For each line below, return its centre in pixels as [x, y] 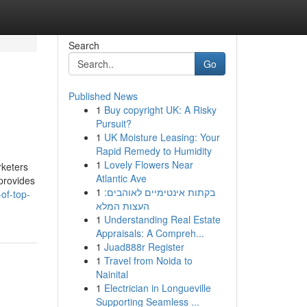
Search [84, 45]
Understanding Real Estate [162, 219]
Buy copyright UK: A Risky [160, 110]
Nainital [112, 274]
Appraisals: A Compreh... [150, 233]
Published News [103, 96]
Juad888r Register [144, 247]
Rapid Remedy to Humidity [153, 151]
